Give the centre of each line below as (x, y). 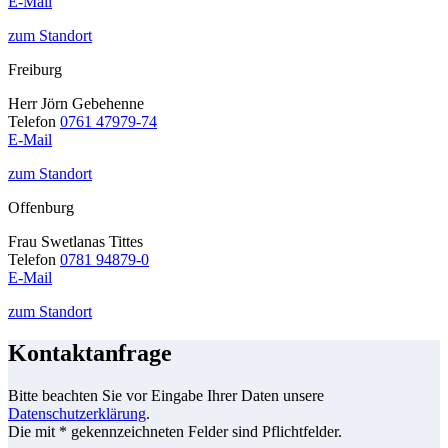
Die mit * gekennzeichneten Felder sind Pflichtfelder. (175, 432)
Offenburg (41, 207)
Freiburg (35, 69)
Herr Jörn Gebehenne (76, 103)
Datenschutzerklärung (77, 414)
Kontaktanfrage (90, 353)
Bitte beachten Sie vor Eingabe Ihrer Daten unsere (166, 396)
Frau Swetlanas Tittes (75, 241)
